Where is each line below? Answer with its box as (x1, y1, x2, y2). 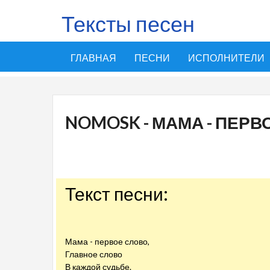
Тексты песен (61, 10, 195, 37)
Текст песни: (65, 183, 168, 204)
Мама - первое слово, (65, 236, 149, 246)
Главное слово (65, 249, 122, 259)
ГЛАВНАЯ (71, 52, 116, 63)
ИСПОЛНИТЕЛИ (188, 52, 265, 63)
